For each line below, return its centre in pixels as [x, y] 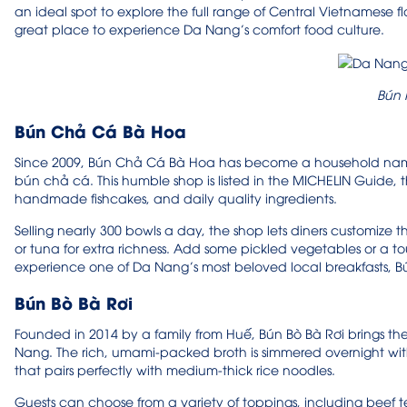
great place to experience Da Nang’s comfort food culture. [199, 29]
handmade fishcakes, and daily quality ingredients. [176, 198]
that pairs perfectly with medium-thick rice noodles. [175, 370]
